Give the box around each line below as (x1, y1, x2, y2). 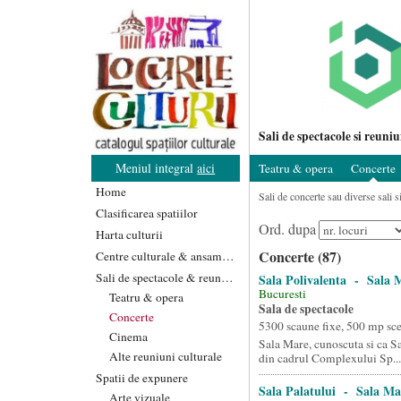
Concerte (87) (258, 246, 341, 267)
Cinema (109, 328, 148, 345)
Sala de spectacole (258, 300, 354, 318)
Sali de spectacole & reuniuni (221, 269, 234, 286)
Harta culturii (96, 226, 163, 243)
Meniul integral (115, 158, 198, 176)
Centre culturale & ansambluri (222, 247, 235, 264)
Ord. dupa (258, 219, 316, 239)
